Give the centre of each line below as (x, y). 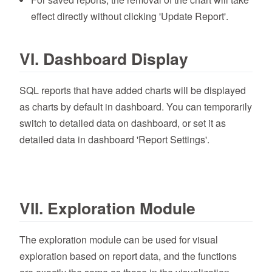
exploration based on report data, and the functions (128, 256)
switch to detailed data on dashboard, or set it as (123, 123)
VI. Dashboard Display (104, 58)
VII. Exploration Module (107, 207)
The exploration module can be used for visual (119, 239)
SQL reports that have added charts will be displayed (133, 90)
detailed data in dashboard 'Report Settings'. (114, 139)
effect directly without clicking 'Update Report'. (130, 16)
